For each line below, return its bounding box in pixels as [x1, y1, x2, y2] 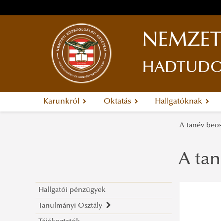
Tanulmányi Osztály [38, 202, 107, 210]
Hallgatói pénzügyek [38, 186, 106, 194]
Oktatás [103, 98, 133, 106]
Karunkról [43, 98, 81, 106]
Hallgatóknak [155, 98, 205, 106]
